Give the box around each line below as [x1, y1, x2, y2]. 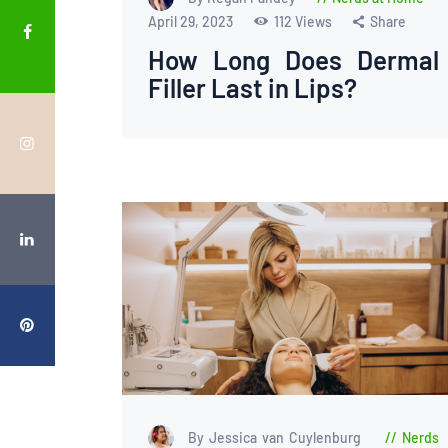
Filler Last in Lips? [147, 72, 357, 104]
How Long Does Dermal [147, 44, 440, 76]
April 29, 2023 [147, 13, 236, 31]
